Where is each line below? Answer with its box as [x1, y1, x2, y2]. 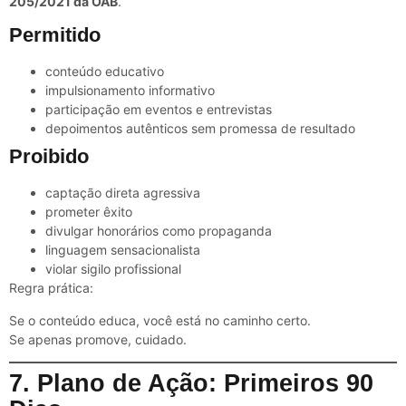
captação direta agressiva [45, 185, 200, 201]
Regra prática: [9, 280, 93, 296]
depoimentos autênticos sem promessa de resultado [45, 121, 355, 137]
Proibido [9, 145, 89, 169]
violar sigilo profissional [45, 261, 181, 277]
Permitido [9, 24, 101, 47]
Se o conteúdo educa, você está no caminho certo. [9, 312, 311, 328]
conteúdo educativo [45, 63, 164, 80]
